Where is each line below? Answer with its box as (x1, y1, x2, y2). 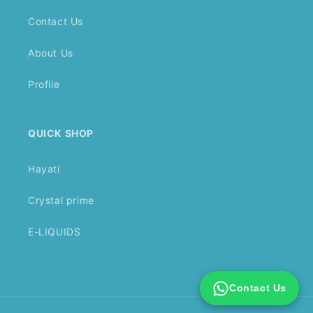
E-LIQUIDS (28, 226, 81, 238)
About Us (28, 47, 73, 59)
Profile (28, 78, 60, 90)
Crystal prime (28, 194, 94, 206)
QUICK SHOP (28, 127, 94, 139)
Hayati (28, 163, 60, 175)
